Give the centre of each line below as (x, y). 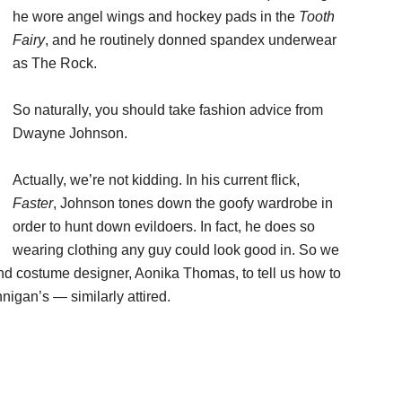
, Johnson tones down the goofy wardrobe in (193, 203)
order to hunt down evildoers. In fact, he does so (164, 227)
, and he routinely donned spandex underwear (191, 40)
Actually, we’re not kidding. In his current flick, (156, 180)
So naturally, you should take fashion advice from (168, 110)
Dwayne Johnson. (70, 133)
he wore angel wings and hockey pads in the (156, 17)
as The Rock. (55, 63)
